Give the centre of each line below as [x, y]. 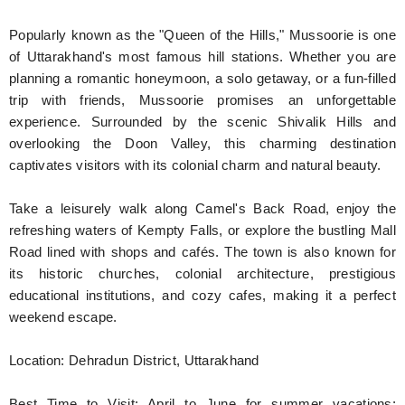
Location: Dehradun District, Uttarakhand [134, 360]
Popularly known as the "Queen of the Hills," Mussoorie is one [202, 35]
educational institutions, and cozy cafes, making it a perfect [202, 295]
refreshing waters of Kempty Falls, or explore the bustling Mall [202, 230]
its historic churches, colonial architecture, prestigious [202, 273]
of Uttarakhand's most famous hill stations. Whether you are [202, 57]
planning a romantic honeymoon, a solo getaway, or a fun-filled [202, 78]
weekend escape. [63, 317]
